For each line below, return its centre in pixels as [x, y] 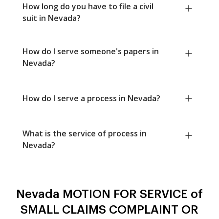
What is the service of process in [85, 134]
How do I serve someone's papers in [91, 52]
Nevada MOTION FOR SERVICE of [109, 194]
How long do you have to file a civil [88, 7]
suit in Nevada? [52, 18]
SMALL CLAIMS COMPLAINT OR [109, 210]
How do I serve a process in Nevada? [91, 99]
